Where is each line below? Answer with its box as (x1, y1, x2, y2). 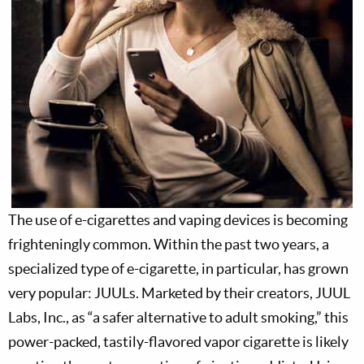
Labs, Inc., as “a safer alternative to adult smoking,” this (8, 309, 349, 326)
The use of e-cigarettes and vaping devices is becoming (8, 211, 348, 228)
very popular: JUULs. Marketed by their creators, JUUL (8, 284, 350, 301)
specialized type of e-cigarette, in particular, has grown (8, 260, 349, 277)
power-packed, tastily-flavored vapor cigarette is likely (8, 333, 349, 350)
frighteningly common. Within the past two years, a (8, 236, 329, 253)
